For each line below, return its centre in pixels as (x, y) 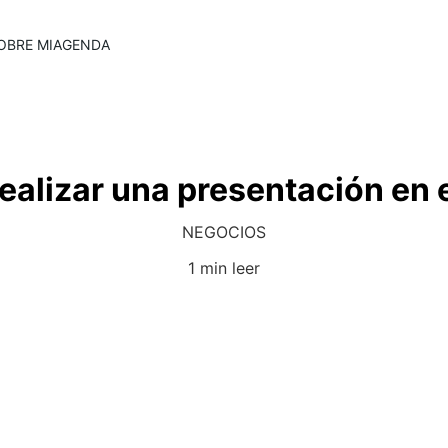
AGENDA (81, 44)
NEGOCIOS (224, 232)
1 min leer (224, 268)
